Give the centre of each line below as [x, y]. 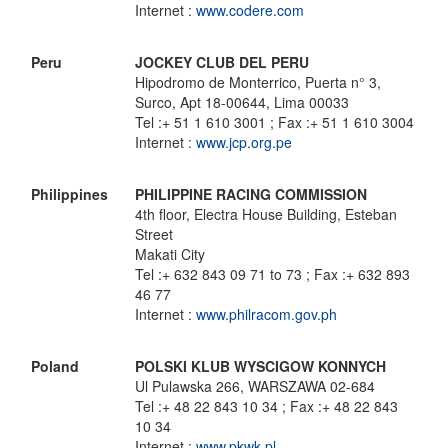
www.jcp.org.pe [244, 142]
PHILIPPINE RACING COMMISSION [251, 194]
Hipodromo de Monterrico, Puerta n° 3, [258, 82]
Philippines [69, 194]
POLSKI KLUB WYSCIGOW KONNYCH [260, 366]
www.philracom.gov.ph [266, 314]
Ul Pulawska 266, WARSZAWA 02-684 [255, 386]
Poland [55, 366]
